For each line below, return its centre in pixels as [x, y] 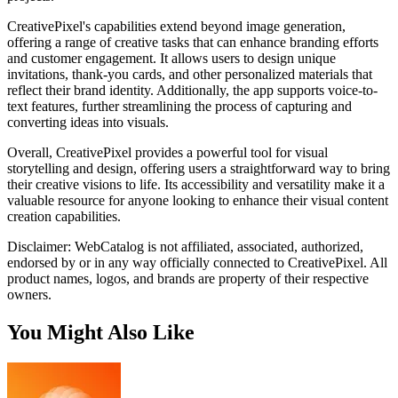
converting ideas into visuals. [88, 122]
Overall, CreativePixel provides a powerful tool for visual [167, 152]
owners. [29, 294]
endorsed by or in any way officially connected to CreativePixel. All [197, 262]
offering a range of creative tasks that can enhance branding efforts [193, 42]
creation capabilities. [64, 216]
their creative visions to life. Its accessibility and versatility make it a [196, 184]
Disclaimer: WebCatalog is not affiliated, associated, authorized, [185, 246]
